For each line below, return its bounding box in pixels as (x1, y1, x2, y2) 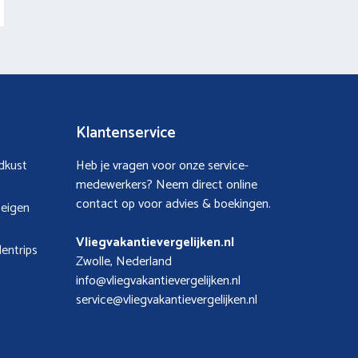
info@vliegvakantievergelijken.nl (75, 269, 241, 292)
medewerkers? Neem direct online (75, 173, 257, 196)
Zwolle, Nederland (75, 250, 172, 272)
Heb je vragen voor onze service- (75, 154, 249, 177)
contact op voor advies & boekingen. (75, 193, 271, 215)
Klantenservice (75, 120, 176, 145)
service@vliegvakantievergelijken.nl (75, 288, 257, 311)
